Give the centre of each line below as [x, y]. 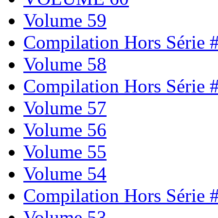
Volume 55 [65, 152]
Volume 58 [65, 64]
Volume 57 [65, 108]
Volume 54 [65, 174]
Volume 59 [65, 20]
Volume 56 [65, 130]
